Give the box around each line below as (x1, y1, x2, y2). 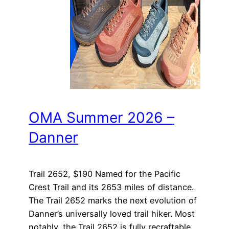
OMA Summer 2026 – (29, 109, 174, 127)
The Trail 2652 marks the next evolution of (29, 195, 197, 205)
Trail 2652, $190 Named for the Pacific (29, 168, 180, 179)
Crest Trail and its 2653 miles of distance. (29, 181, 194, 192)
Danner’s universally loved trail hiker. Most (29, 208, 195, 219)
